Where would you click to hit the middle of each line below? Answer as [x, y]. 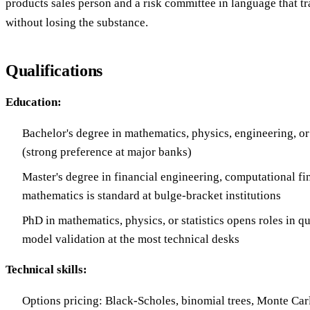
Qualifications [54, 70]
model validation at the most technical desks [131, 239]
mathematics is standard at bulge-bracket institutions [152, 196]
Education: [34, 102]
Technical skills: [46, 270]
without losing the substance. [77, 22]
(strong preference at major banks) [107, 152]
